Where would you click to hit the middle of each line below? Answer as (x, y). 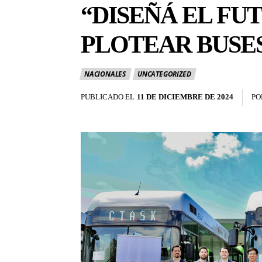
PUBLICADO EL (108, 97)
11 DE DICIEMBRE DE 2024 (185, 97)
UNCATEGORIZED (164, 74)
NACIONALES (105, 74)
